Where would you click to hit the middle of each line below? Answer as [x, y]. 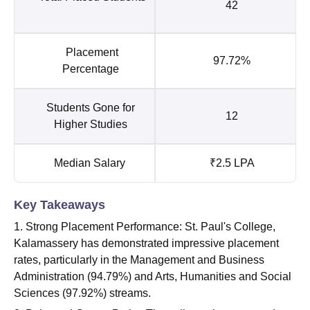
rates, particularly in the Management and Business [139, 259]
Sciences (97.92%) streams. [82, 293]
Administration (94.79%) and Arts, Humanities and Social [153, 276]
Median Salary [91, 163]
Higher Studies [91, 124]
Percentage [91, 69]
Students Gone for [91, 107]
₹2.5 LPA [232, 163]
